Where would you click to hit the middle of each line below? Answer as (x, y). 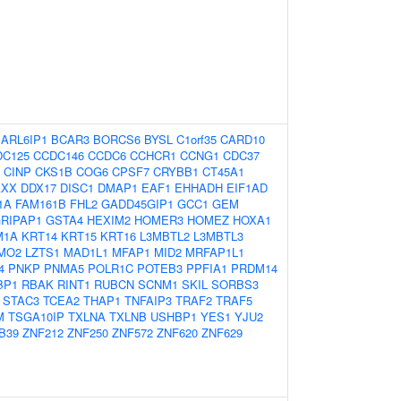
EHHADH (199, 188)
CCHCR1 (153, 155)
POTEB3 (160, 268)
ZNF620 (177, 333)
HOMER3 (159, 220)
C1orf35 (196, 139)
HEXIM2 (109, 220)
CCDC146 (59, 155)
